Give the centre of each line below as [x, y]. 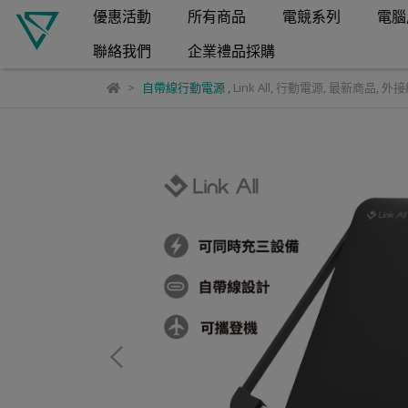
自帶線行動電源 [183, 87]
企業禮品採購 [231, 51]
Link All [251, 87]
